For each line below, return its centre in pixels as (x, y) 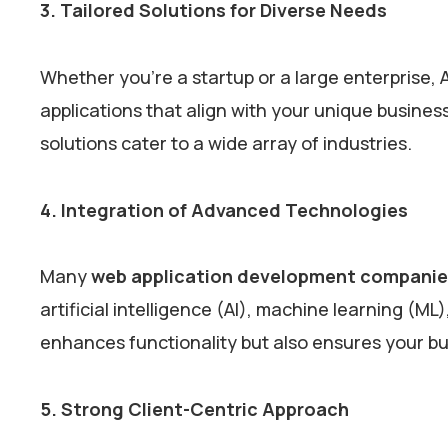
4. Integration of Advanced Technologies (224, 209)
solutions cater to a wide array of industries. (228, 142)
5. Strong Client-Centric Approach (194, 409)
